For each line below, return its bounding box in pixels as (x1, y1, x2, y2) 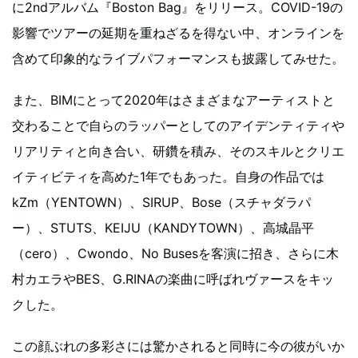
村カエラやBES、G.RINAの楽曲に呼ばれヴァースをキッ (12, 270, 334, 287)
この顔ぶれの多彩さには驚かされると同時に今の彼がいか (12, 337, 344, 354)
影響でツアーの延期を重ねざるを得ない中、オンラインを (12, 24, 344, 41)
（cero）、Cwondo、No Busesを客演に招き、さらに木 (12, 245, 339, 261)
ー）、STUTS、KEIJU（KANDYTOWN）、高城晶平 (12, 219, 314, 236)
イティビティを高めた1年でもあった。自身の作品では (12, 168, 324, 185)
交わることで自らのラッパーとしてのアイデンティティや (12, 117, 344, 133)
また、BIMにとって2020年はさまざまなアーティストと (12, 91, 335, 108)
